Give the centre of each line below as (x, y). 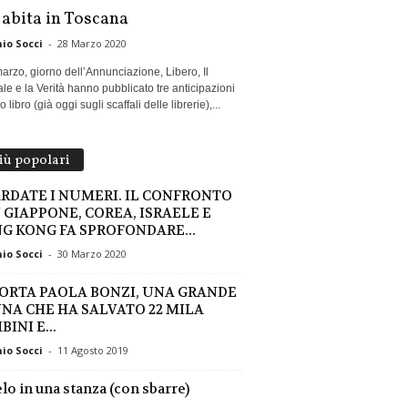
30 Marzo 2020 (92, 254)
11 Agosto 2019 (92, 350)
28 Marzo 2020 (92, 43)
